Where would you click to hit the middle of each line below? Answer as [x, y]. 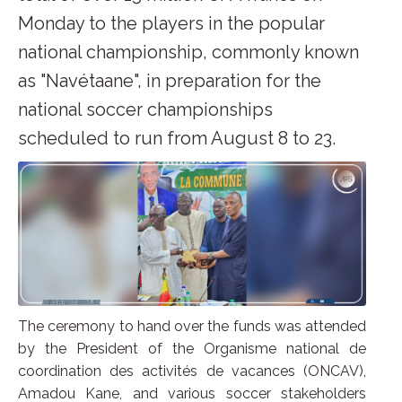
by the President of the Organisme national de [192, 349]
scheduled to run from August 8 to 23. [177, 138]
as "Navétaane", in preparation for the [170, 81]
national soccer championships [145, 109]
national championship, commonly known [188, 52]
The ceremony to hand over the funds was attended [192, 327]
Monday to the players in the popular [171, 23]
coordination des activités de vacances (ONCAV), [192, 371]
